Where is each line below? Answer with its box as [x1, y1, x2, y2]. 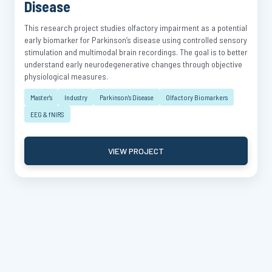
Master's [30, 93, 52, 101]
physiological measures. [24, 71, 108, 81]
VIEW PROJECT [108, 145, 164, 156]
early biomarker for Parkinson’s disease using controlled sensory [24, 35, 247, 45]
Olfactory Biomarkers [166, 93, 228, 101]
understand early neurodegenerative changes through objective [24, 59, 242, 69]
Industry [64, 93, 87, 101]
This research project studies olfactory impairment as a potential [24, 22, 247, 33]
